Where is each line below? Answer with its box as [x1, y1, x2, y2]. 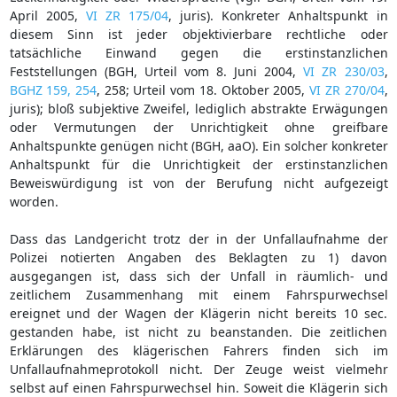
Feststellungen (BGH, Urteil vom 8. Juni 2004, [9, 62, 304, 80]
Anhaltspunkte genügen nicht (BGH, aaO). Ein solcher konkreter [9, 136, 388, 154]
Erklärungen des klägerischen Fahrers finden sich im [9, 341, 388, 359]
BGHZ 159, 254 [9, 81, 97, 98]
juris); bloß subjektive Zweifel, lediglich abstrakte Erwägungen [9, 99, 388, 117]
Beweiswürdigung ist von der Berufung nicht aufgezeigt [9, 174, 388, 191]
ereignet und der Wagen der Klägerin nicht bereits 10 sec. [9, 304, 388, 322]
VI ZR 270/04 [309, 81, 385, 98]
